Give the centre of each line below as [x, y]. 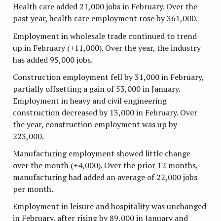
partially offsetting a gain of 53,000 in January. [97, 89]
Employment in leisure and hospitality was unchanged [110, 206]
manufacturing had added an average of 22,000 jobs [105, 177]
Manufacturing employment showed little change [102, 154]
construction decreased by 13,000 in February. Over [105, 112]
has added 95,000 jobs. [53, 59]
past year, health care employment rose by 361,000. [106, 18]
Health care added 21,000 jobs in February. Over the [105, 7]
